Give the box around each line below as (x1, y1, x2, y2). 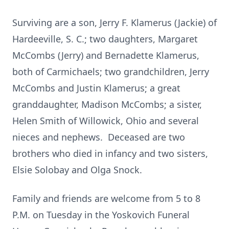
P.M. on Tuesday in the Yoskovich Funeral (12, 209, 190, 221)
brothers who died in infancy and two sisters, (12, 147, 208, 159)
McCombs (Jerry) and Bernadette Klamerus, (12, 49, 199, 61)
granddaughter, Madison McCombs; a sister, (12, 98, 202, 110)
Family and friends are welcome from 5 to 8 (12, 192, 200, 204)
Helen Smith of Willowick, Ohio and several (12, 114, 199, 127)
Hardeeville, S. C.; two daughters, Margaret (12, 33, 198, 45)
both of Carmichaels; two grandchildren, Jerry (12, 65, 209, 78)
